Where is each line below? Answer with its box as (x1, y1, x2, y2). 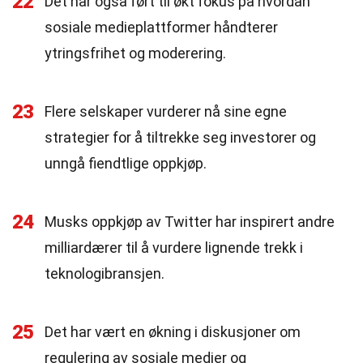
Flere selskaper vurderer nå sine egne (45, 103, 287, 120)
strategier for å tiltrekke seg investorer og (45, 129, 316, 146)
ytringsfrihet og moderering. (45, 45, 226, 62)
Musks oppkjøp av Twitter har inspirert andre (45, 213, 335, 230)
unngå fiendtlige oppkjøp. (45, 155, 207, 172)
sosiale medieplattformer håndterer (45, 19, 278, 36)
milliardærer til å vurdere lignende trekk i (45, 239, 303, 256)
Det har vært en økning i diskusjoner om (45, 323, 301, 340)
